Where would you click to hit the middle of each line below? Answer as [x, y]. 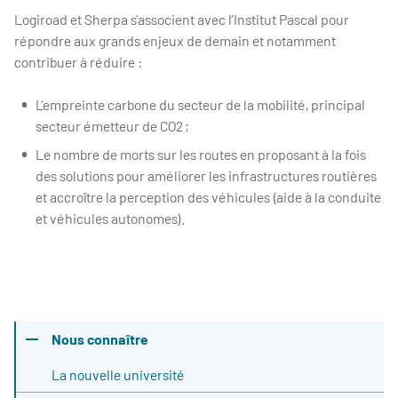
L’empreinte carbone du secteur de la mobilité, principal [200, 104]
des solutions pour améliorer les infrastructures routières [206, 175]
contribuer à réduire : [78, 62]
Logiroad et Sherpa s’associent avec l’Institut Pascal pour [182, 19]
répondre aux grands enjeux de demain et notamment [175, 40]
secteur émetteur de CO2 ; [114, 126]
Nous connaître [100, 339]
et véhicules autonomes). [110, 218]
